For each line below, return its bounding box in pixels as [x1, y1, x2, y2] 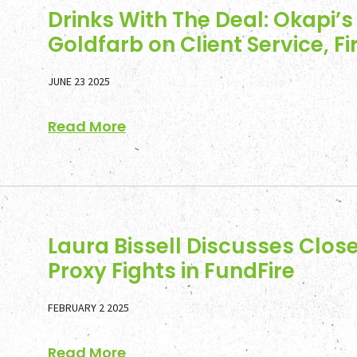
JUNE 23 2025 [48, 74, 110, 88]
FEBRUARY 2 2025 [48, 300, 129, 315]
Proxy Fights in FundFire [48, 257, 295, 285]
